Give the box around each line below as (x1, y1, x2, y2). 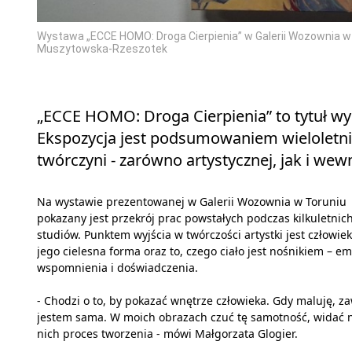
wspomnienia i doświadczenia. (37, 259, 198, 275)
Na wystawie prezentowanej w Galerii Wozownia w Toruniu (37, 193, 346, 209)
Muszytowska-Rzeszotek (37, 42, 167, 55)
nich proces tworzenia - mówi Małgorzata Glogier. (37, 325, 298, 341)
